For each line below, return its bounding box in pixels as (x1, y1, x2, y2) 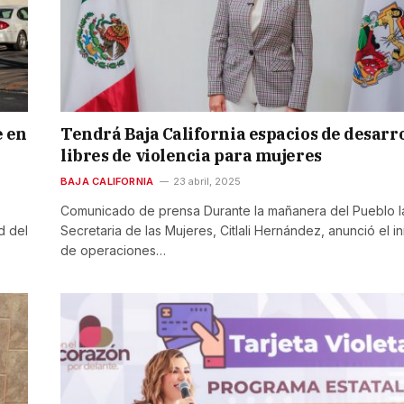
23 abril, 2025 (173, 175, 242, 188)
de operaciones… (60, 243, 166, 259)
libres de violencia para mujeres (60, 145, 322, 167)
